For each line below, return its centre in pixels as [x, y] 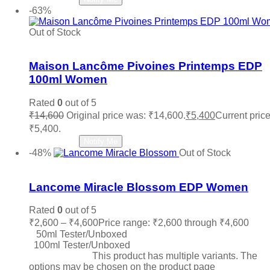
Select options [59, 256]
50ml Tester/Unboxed [80, 234]
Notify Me [101, 141]
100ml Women [68, 80]
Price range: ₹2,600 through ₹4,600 [174, 223]
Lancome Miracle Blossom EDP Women [139, 187]
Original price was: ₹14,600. [126, 115]
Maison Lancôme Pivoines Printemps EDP [146, 66]
